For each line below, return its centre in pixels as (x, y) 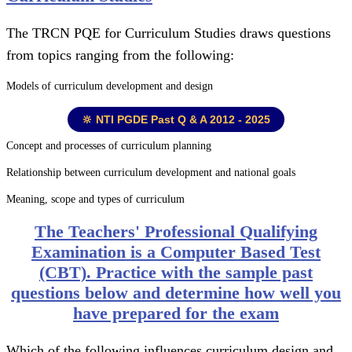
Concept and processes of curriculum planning (109, 146)
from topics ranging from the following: (120, 55)
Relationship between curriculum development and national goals (151, 172)
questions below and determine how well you (176, 293)
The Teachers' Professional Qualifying (176, 231)
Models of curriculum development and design (110, 86)
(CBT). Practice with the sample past (176, 272)
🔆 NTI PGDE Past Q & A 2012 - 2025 (176, 119)
